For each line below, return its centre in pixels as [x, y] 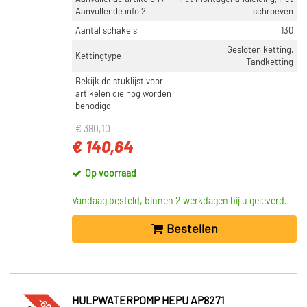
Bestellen [192, 229]
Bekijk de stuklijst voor [119, 82]
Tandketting [270, 62]
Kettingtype [98, 56]
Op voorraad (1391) [70, 20]
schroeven [273, 12]
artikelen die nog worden [123, 94]
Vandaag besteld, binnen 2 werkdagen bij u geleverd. [180, 201]
